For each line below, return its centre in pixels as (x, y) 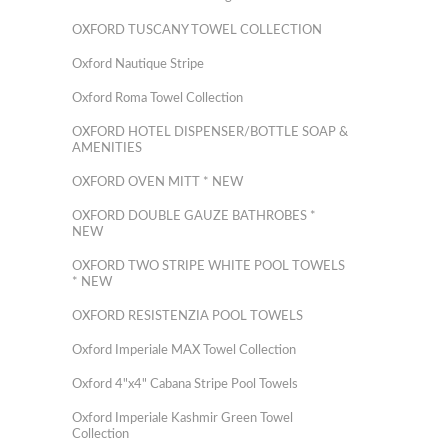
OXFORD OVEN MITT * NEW (157, 182)
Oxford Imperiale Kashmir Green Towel (182, 418)
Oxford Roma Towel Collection (157, 98)
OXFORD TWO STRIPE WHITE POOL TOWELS (208, 266)
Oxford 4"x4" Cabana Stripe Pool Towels (185, 384)
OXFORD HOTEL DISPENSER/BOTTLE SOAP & (210, 132)
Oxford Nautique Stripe (138, 64)
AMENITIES (107, 148)
